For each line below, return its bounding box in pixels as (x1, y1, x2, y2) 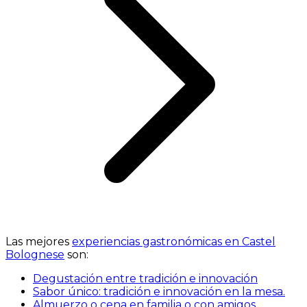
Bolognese (5, 248, 64, 262)
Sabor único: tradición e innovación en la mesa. (33, 285, 285, 299)
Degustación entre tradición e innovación (33, 272, 258, 286)
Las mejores (5, 235, 72, 249)
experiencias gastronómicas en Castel (72, 235, 275, 249)
